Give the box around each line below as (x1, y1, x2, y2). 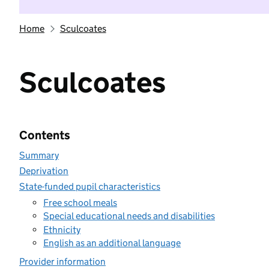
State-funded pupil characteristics (19, 181, 160, 192)
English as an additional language (43, 237, 181, 249)
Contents (19, 128, 70, 142)
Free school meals (43, 196, 117, 208)
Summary (19, 150, 59, 161)
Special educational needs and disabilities (43, 210, 215, 222)
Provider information (19, 256, 106, 267)
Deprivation (19, 165, 68, 177)
